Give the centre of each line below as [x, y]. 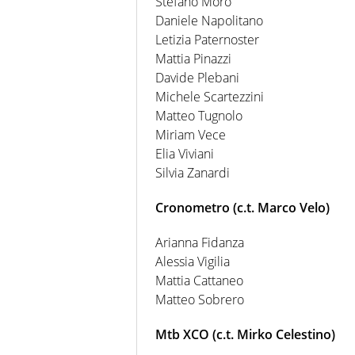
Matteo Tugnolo [199, 115]
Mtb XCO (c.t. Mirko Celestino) [245, 334]
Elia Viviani [185, 153]
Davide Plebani [197, 77]
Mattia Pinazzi [193, 58]
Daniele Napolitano [209, 20]
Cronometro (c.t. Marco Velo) [242, 207]
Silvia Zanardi [193, 172]
